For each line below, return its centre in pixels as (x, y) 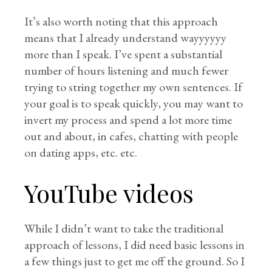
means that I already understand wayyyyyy (126, 37)
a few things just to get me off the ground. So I (135, 261)
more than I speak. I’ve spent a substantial (124, 54)
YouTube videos (109, 192)
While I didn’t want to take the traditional (124, 228)
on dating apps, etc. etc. (81, 152)
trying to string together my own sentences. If (134, 87)
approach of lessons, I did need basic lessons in (135, 244)
